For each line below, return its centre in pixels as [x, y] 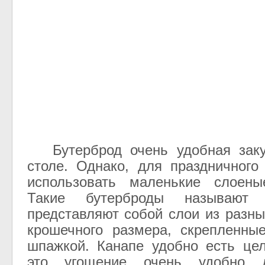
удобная [203, 150]
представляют [73, 214]
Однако [101, 166]
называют [216, 198]
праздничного [215, 166]
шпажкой [56, 246]
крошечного [65, 230]
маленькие [165, 182]
